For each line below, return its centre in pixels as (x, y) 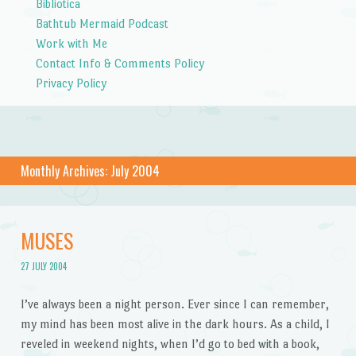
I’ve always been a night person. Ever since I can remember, (174, 304)
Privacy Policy (71, 83)
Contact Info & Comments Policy (120, 63)
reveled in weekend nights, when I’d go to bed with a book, (170, 343)
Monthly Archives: (65, 170)
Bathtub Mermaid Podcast (102, 23)
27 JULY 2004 (43, 267)
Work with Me (71, 43)
